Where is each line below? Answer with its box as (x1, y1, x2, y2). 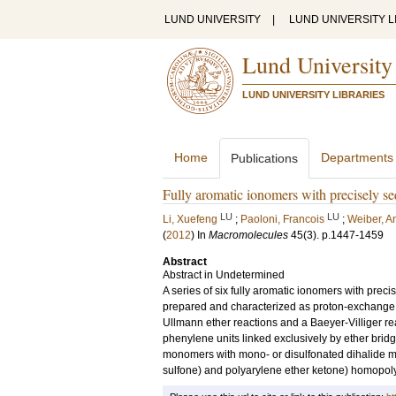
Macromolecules (209, 229, 288, 241)
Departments (321, 150, 393, 164)
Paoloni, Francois (240, 213, 324, 225)
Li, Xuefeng (163, 213, 217, 225)
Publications (231, 151, 298, 165)
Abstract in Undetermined (163, 269, 285, 281)
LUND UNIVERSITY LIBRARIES (242, 89, 385, 100)
